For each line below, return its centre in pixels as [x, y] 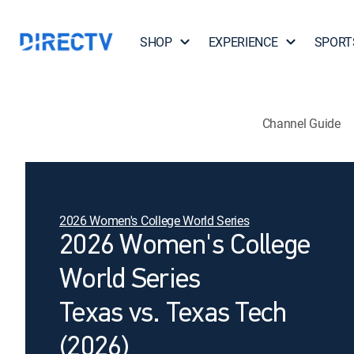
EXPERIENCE [243, 42]
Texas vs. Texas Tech [173, 314]
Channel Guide [301, 123]
